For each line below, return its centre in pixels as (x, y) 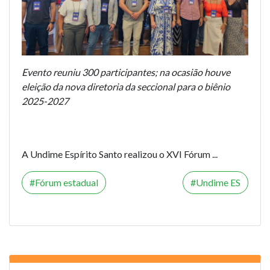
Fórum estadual (67, 182)
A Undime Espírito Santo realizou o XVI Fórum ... (120, 154)
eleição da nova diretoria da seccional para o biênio (126, 86)
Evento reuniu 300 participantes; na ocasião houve (126, 72)
